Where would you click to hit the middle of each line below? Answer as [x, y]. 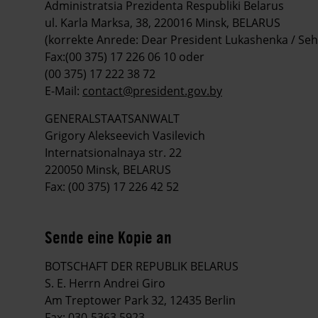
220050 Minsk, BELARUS [108, 169]
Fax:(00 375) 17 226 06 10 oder [125, 56]
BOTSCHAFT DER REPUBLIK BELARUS [142, 266]
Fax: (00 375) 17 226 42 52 [112, 186]
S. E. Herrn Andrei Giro [105, 283]
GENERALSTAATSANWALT [112, 118]
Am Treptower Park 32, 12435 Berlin [140, 300]
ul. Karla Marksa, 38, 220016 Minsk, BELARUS [163, 22]
